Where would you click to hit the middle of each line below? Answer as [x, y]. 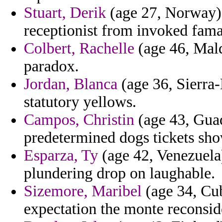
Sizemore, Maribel [83, 191]
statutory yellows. [80, 102]
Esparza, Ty [61, 156]
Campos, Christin [79, 120]
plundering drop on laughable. [119, 173]
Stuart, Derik [65, 13]
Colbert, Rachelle [79, 49]
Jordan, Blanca [71, 84]
